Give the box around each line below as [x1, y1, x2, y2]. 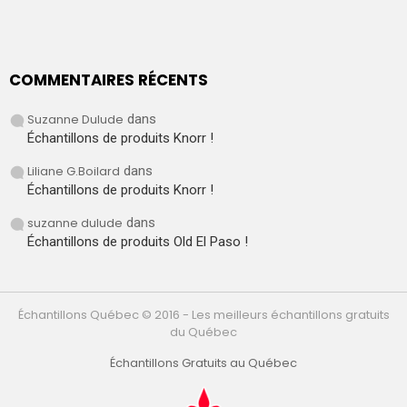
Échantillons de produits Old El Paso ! [27, 233, 248, 251]
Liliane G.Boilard [27, 163, 120, 181]
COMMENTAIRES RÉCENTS [9, 68, 208, 91]
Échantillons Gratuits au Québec [110, 354, 297, 372]
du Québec [170, 323, 237, 342]
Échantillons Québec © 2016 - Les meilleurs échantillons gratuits [17, 306, 390, 324]
